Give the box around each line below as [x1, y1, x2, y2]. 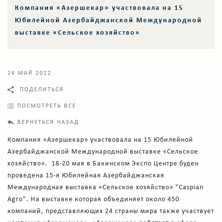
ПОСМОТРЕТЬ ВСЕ [17, 103, 76, 109]
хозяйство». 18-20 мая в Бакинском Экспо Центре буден [7, 160, 199, 167]
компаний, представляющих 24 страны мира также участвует [7, 207, 214, 215]
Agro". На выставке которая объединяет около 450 [7, 195, 179, 203]
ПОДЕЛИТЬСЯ [17, 86, 64, 93]
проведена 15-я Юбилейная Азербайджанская [7, 171, 165, 179]
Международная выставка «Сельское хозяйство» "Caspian [7, 183, 204, 191]
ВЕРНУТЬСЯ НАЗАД [17, 119, 79, 125]
